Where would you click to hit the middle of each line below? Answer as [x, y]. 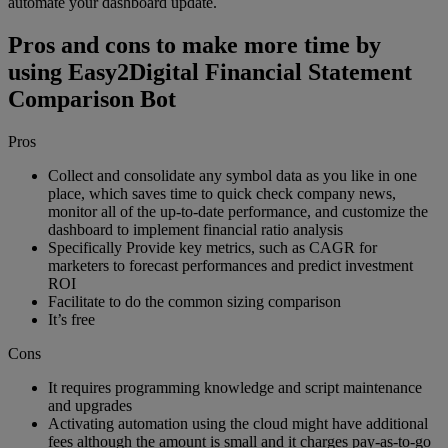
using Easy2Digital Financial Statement [210, 71]
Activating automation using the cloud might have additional [238, 423]
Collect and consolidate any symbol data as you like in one [232, 175]
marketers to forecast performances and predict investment [230, 265]
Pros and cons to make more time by [194, 44]
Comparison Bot [92, 98]
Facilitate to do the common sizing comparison [194, 301]
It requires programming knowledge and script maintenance [235, 387]
